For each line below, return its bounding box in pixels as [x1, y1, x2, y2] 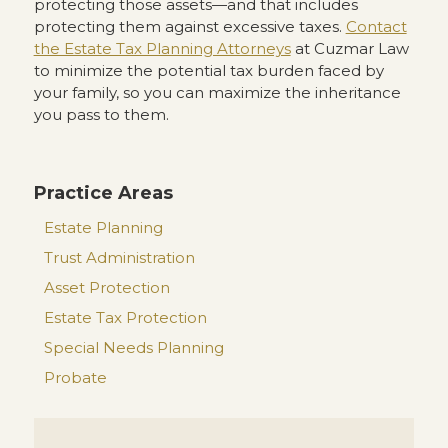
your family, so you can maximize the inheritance [33, 83, 401, 102]
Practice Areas [33, 182, 173, 204]
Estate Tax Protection [43, 308, 207, 327]
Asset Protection [43, 278, 170, 297]
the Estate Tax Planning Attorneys [33, 39, 291, 58]
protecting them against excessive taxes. [33, 17, 346, 36]
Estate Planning [43, 218, 163, 237]
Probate [43, 368, 107, 387]
